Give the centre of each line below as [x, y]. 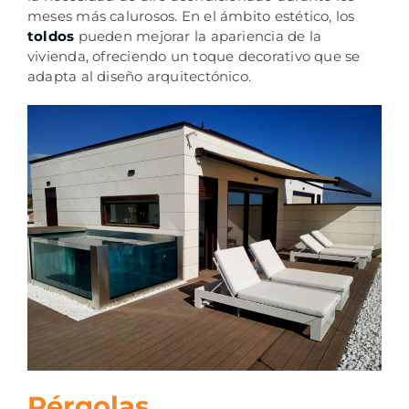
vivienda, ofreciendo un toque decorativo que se [194, 57]
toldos [52, 37]
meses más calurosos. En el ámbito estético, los [191, 16]
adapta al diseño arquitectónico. [139, 77]
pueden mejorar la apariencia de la [200, 37]
